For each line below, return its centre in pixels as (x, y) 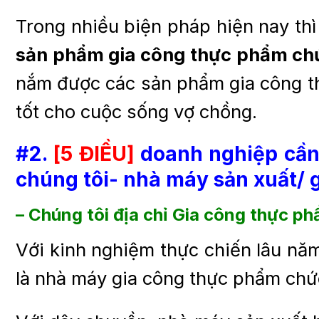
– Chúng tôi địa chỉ (94, 214)
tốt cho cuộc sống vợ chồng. (136, 112)
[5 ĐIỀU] (94, 153)
